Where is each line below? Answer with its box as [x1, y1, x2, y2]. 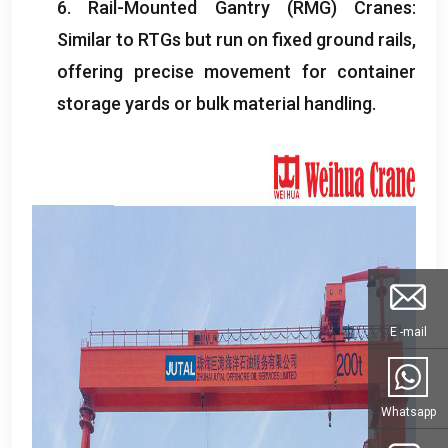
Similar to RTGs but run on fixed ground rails [57, 28, 412, 50]
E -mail [389, 324, 427, 339]
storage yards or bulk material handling [57, 92, 372, 114]
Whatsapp [380, 404, 436, 419]
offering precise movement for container [57, 60, 416, 82]
